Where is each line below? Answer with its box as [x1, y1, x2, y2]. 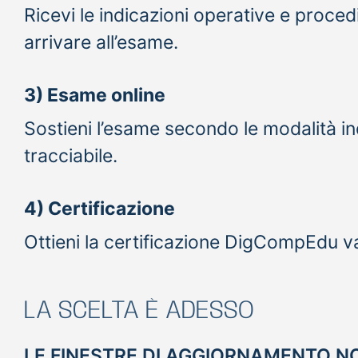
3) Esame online [24, 83, 165, 106]
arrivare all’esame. [24, 30, 178, 54]
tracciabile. [24, 144, 117, 167]
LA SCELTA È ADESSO [24, 297, 254, 324]
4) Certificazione [24, 197, 175, 220]
